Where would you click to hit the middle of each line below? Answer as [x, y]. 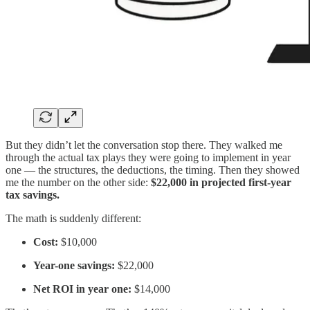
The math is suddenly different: [73, 219]
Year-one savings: [74, 266]
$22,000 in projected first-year [221, 183]
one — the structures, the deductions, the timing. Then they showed [153, 170]
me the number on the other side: [78, 183]
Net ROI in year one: [82, 289]
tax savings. [33, 195]
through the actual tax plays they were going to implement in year [148, 158]
